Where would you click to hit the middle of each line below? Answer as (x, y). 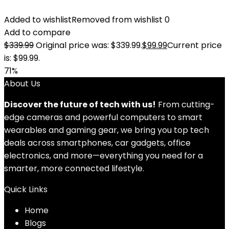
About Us (22, 84)
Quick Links (26, 189)
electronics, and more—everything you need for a (104, 156)
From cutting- (185, 105)
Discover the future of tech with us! (80, 105)
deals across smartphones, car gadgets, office (97, 143)
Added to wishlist (38, 20)
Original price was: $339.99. (89, 45)
